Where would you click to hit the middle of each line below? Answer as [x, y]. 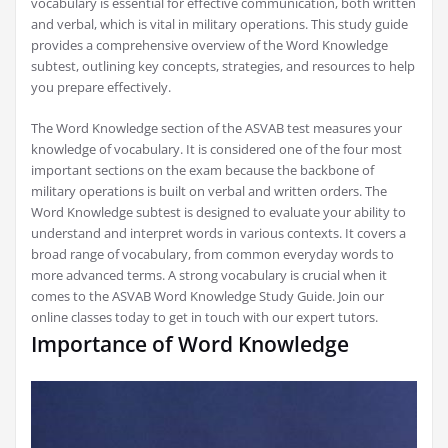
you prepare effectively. [101, 87]
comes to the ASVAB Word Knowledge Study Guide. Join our [207, 296]
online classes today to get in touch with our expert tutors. [204, 317]
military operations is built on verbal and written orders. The [209, 191]
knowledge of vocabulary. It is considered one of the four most [216, 149]
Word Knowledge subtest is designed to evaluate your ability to [218, 212]
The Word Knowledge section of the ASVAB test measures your [216, 128]
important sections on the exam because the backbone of [202, 170]
